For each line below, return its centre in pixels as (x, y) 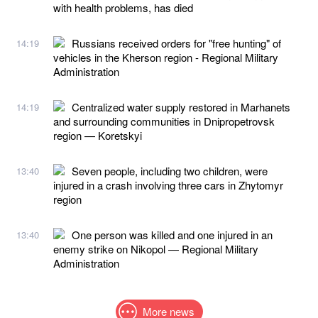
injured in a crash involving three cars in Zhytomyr (168, 185)
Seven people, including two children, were (170, 170)
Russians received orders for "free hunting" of (176, 43)
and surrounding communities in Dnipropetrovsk (164, 121)
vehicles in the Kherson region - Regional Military (166, 57)
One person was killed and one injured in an (172, 234)
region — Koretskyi (98, 135)
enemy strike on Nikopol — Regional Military (156, 248)
